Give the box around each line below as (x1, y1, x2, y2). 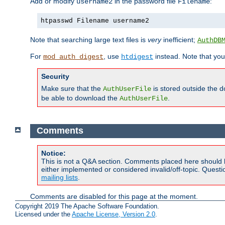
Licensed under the (15, 210, 72, 218)
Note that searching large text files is (30, 35, 148, 44)
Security (41, 72, 69, 80)
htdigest (121, 52, 153, 61)
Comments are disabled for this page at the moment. (30, 192, 198, 201)
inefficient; (161, 35, 197, 44)
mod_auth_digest (43, 52, 103, 61)
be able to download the (41, 93, 120, 102)
